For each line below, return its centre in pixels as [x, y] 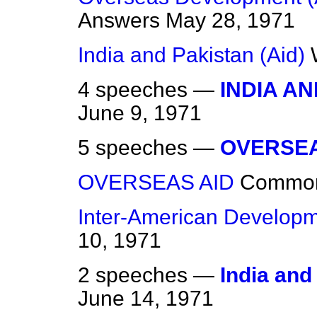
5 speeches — [149, 148]
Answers [119, 21]
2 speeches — [149, 275]
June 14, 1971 [146, 299]
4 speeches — [149, 90]
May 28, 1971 [230, 21]
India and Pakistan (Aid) [191, 55]
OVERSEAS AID [156, 183]
